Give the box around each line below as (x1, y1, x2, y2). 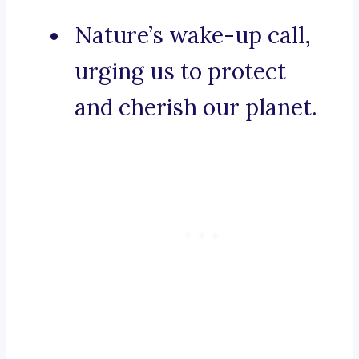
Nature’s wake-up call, (75, 21, 311, 50)
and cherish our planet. (75, 93, 317, 123)
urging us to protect (75, 57, 286, 87)
